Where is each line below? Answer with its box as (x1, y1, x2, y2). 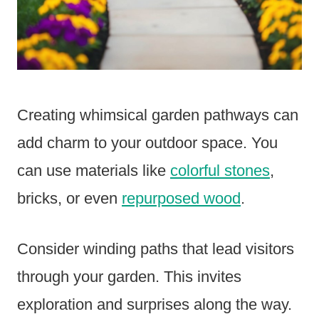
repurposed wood (122, 189, 241, 207)
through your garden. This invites (17, 267, 241, 286)
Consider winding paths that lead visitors (17, 239, 294, 258)
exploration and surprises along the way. (17, 295, 292, 313)
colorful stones (170, 161, 270, 179)
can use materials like (17, 161, 170, 179)
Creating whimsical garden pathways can (17, 105, 298, 124)
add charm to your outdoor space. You (17, 133, 278, 152)
